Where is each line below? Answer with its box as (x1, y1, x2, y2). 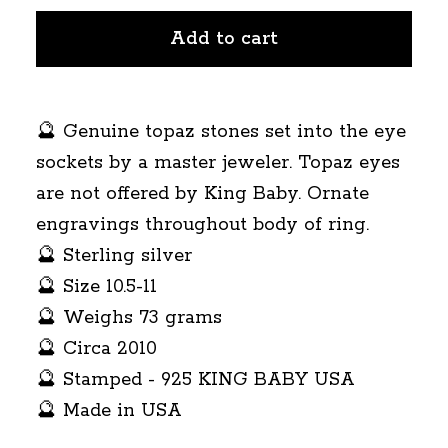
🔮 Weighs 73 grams (36, 305, 222, 330)
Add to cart (170, 26, 278, 51)
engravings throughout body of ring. (36, 212, 369, 237)
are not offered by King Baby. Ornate (36, 181, 369, 206)
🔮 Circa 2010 (36, 336, 157, 361)
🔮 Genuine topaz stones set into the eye (36, 119, 406, 144)
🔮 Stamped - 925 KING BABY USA (36, 367, 355, 392)
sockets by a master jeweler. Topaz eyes (36, 150, 400, 175)
